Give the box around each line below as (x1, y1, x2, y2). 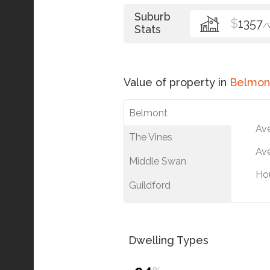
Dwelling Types (128, 234, 209, 246)
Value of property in (124, 76, 230, 89)
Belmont (129, 107, 168, 119)
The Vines (129, 131, 172, 143)
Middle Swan (129, 155, 186, 167)
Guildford (129, 180, 171, 191)
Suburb (134, 10, 171, 23)
